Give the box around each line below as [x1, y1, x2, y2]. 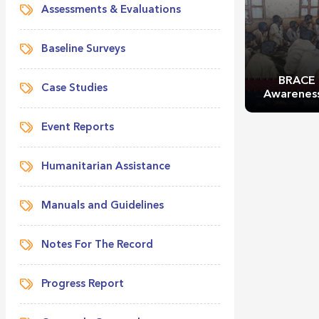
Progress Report [41, 279, 124, 290]
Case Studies [41, 83, 108, 94]
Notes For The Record [41, 240, 153, 251]
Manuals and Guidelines [41, 201, 164, 211]
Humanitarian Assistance [41, 162, 170, 172]
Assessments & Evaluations [41, 5, 181, 16]
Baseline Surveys [41, 44, 125, 55]
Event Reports [41, 122, 114, 133]
